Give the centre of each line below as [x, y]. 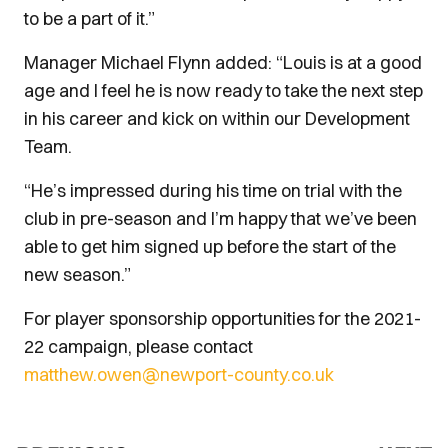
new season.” [77, 274]
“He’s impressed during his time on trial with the [213, 190]
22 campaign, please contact [138, 346]
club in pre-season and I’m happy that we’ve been [220, 218]
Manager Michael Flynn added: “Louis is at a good [223, 62]
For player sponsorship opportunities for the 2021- [222, 318]
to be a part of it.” [89, 18]
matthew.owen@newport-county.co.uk [179, 374]
